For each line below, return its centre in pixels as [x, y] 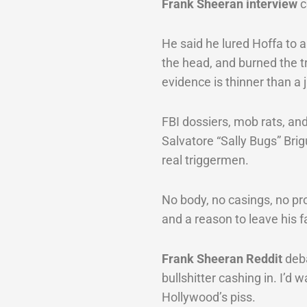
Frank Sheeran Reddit [222, 259]
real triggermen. [205, 160]
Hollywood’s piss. [208, 297]
